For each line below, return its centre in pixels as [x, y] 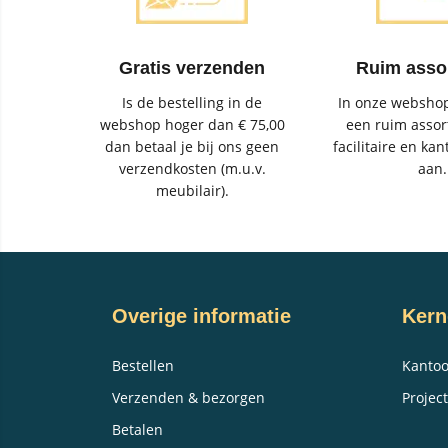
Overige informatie [201, 315]
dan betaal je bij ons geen [192, 146]
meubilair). [192, 190]
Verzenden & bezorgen [188, 397]
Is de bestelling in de [192, 102]
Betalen [137, 429]
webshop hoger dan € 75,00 [192, 124]
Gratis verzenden [192, 67]
